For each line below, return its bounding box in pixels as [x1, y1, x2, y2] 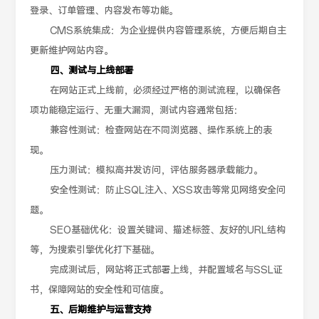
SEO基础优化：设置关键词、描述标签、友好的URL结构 [50, 224, 286, 237]
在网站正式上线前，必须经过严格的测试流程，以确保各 [50, 85, 282, 98]
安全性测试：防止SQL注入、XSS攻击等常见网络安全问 [50, 184, 286, 197]
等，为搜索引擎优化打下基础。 [30, 244, 160, 257]
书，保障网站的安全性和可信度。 [30, 284, 169, 297]
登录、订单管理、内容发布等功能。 [30, 5, 179, 18]
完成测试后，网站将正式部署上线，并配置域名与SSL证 [50, 264, 283, 277]
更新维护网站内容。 [30, 45, 114, 58]
